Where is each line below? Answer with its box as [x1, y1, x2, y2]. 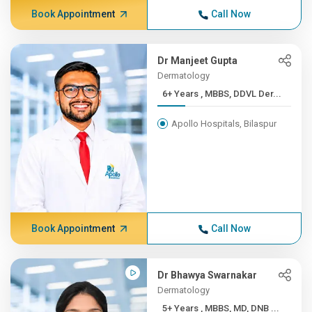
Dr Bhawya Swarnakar [157, 270, 258, 281]
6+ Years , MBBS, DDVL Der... [201, 88, 282, 99]
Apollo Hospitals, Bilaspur [171, 118, 277, 129]
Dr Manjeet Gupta [157, 55, 238, 66]
